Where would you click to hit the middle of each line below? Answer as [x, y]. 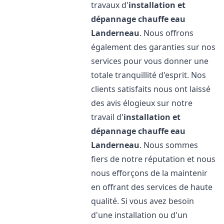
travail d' [107, 117]
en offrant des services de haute [152, 187]
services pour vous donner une [150, 61]
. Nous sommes [169, 145]
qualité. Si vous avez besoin [143, 201]
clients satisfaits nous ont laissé [151, 89]
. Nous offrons [167, 33]
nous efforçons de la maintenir [149, 173]
